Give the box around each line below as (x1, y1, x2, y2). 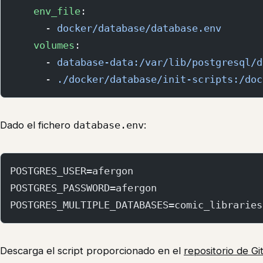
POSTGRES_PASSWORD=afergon (10, 181, 157, 194)
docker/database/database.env (57, 22, 221, 34)
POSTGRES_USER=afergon (10, 164, 133, 177)
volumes (10, 39, 75, 51)
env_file (10, 5, 80, 17)
